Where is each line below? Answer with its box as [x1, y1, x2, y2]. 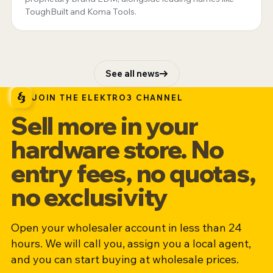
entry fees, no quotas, [11, 157, 256, 188]
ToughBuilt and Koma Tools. [25, 5, 136, 17]
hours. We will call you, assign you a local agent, [11, 236, 251, 250]
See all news [105, 67, 160, 79]
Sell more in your [11, 110, 198, 141]
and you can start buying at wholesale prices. [11, 252, 239, 266]
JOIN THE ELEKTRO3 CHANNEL [32, 92, 183, 102]
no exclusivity [11, 181, 168, 212]
